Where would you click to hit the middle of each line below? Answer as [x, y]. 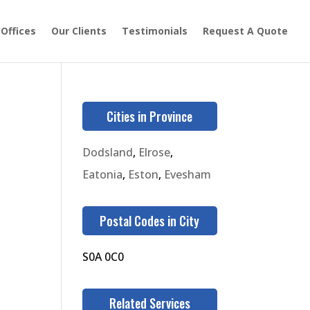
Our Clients [79, 31]
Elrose [155, 152]
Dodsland [108, 152]
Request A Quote [245, 31]
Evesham [188, 174]
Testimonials [155, 31]
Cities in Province [150, 116]
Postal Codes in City [150, 221]
